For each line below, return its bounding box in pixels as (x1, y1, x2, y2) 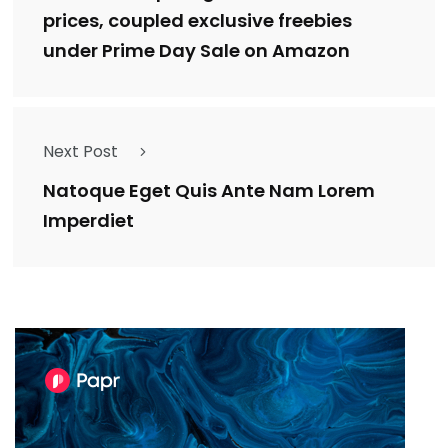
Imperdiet (43, 208, 134, 234)
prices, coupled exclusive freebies (43, 8, 352, 34)
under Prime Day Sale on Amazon (43, 38, 350, 64)
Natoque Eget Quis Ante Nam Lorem (43, 178, 375, 204)
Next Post (43, 139, 118, 163)
